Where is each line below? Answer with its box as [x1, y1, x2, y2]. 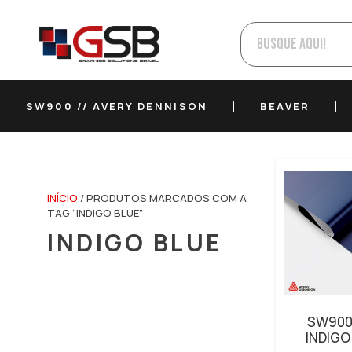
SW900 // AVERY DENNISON [25, 99, 208, 113]
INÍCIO [47, 191, 78, 205]
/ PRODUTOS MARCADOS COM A [78, 191, 247, 205]
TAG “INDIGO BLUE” [47, 206, 143, 220]
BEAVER [259, 99, 310, 113]
